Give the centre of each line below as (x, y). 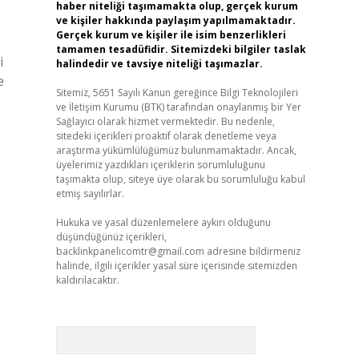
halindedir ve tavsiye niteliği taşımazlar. (159, 64)
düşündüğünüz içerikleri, (111, 237)
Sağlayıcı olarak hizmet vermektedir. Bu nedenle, (165, 121)
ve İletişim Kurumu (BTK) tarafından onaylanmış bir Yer (178, 107)
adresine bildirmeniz (252, 251)
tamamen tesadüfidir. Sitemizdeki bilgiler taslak (181, 49)
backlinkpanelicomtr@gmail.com (130, 251)
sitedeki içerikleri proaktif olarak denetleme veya (166, 136)
